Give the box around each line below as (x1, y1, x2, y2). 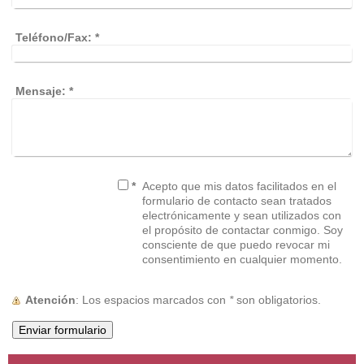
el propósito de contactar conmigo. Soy (141, 223, 343, 236)
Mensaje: (15, 84, 67, 97)
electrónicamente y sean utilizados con (141, 208, 271, 222)
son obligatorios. (233, 292, 321, 306)
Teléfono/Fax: (15, 31, 93, 45)
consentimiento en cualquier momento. (141, 252, 342, 266)
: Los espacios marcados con (82, 292, 229, 306)
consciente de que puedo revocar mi (141, 237, 330, 251)
